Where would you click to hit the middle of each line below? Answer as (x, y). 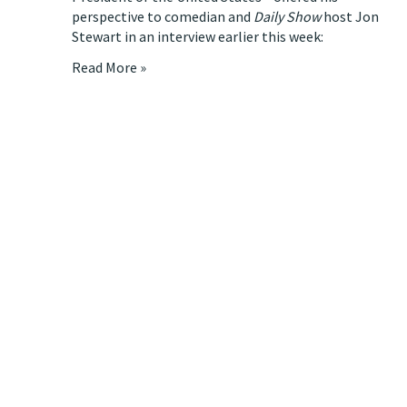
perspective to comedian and (163, 16)
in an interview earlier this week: (223, 36)
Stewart (97, 36)
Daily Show (287, 16)
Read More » (109, 67)
